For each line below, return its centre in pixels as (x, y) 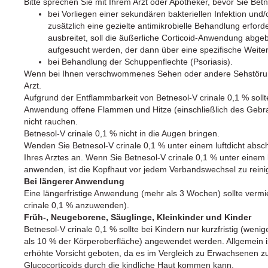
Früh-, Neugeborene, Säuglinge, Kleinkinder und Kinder (138, 217)
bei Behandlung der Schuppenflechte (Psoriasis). (140, 61)
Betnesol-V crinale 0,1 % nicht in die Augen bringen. (122, 133)
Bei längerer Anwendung (74, 181)
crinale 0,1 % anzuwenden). (77, 205)
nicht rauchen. (51, 121)
